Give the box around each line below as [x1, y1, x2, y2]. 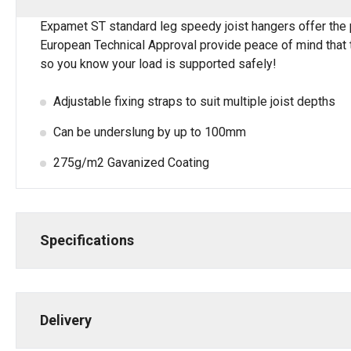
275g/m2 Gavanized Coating [53, 155, 209, 170]
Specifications [40, 232, 134, 248]
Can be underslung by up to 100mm [53, 125, 246, 139]
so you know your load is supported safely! [40, 56, 277, 71]
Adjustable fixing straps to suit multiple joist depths [53, 94, 335, 109]
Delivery [40, 312, 92, 328]
